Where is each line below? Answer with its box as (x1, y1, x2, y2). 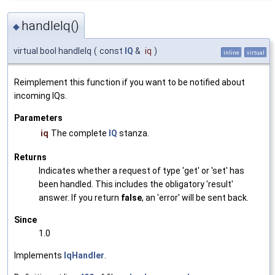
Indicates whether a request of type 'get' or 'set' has (39, 166, 244, 176)
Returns (14, 152, 47, 163)
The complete (51, 128, 109, 139)
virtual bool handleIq (14, 46, 91, 56)
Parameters (14, 113, 63, 123)
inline (223, 49, 239, 56)
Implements (14, 250, 64, 261)
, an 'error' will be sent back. (142, 193, 249, 203)
